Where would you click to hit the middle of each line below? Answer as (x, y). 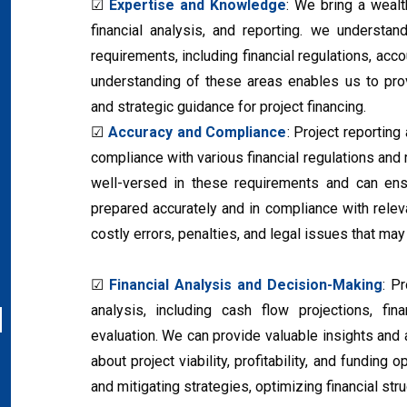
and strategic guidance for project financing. (228, 107)
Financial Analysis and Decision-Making (245, 285)
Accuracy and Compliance (197, 132)
